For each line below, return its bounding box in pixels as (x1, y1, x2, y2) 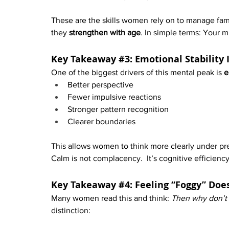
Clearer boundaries (67, 117, 135, 126)
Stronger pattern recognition (67, 105, 169, 114)
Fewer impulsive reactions (67, 93, 161, 102)
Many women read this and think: (51, 194, 171, 203)
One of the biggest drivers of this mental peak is (51, 68, 224, 77)
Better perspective (67, 80, 133, 89)
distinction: (51, 206, 90, 215)
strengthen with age (69, 28, 141, 37)
